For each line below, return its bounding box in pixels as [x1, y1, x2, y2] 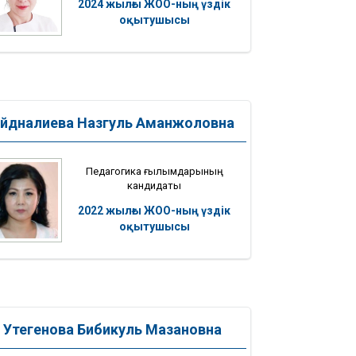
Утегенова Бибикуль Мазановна [2, 321, 222, 339]
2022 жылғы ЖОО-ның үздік [78, 203, 230, 217]
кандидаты [127, 179, 181, 192]
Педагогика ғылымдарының [85, 164, 223, 177]
